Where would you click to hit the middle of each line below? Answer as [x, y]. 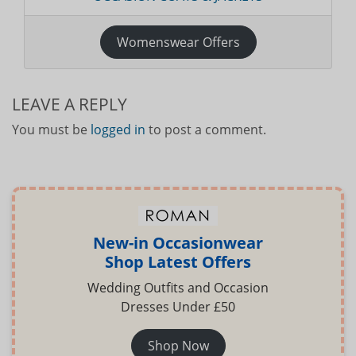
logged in [118, 130]
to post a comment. [206, 130]
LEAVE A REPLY [70, 104]
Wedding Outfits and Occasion [178, 288]
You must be [51, 130]
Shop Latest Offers [178, 262]
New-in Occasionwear [178, 243]
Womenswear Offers [178, 43]
